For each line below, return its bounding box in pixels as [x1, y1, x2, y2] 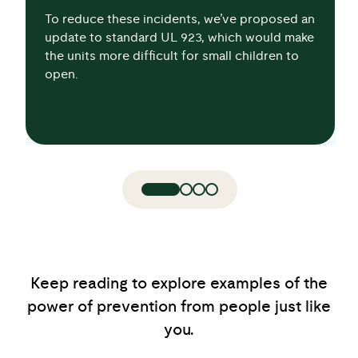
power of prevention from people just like [27, 284, 331, 300]
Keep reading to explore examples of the [30, 261, 328, 277]
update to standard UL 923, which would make [45, 17, 314, 30]
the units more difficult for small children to [45, 35, 299, 48]
